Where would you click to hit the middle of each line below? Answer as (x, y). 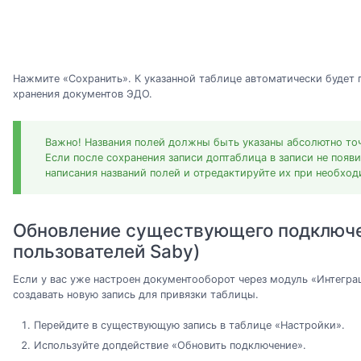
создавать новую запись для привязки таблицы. (136, 294)
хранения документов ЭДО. (83, 94)
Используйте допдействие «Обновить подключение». (170, 346)
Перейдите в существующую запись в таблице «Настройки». (189, 325)
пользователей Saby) (106, 251)
